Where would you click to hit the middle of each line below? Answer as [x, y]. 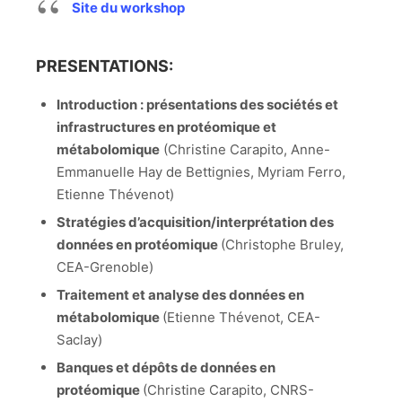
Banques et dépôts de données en [166, 367]
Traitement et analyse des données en [180, 294]
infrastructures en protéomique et [166, 127]
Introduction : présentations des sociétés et [197, 104]
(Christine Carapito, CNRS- [228, 389]
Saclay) [81, 339]
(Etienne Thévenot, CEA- [241, 317]
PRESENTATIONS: [105, 66]
